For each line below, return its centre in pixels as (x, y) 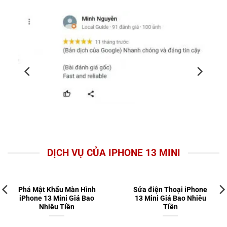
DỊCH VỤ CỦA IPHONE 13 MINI (113, 153)
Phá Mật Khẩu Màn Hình (57, 189)
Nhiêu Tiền (57, 206)
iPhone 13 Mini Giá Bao (57, 198)
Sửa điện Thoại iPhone (170, 189)
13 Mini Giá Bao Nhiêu (170, 198)
